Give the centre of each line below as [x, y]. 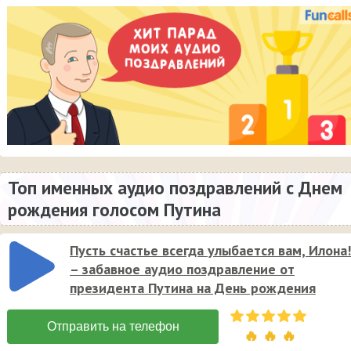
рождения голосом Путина [114, 210]
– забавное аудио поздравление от [182, 270]
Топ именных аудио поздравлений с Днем [175, 188]
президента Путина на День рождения [193, 288]
